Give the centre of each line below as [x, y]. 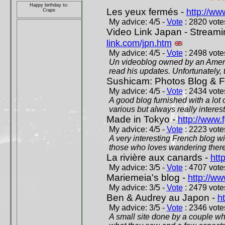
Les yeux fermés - [146, 12]
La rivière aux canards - [158, 157]
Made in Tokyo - [142, 119]
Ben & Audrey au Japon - [162, 198]
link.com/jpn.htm [139, 43]
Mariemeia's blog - [147, 178]
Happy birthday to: [49, 5]
